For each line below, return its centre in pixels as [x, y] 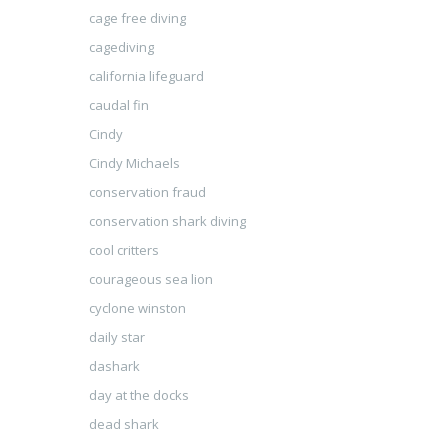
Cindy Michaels [134, 163]
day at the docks [138, 395]
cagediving [121, 47]
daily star [116, 337]
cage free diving [137, 18]
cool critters [123, 250]
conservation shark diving [167, 221]
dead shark [123, 424]
